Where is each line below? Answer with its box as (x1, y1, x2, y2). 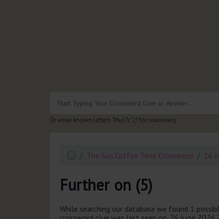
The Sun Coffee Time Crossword (87, 150, 194, 160)
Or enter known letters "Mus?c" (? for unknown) (50, 115, 176, 124)
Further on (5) (60, 175, 153, 196)
